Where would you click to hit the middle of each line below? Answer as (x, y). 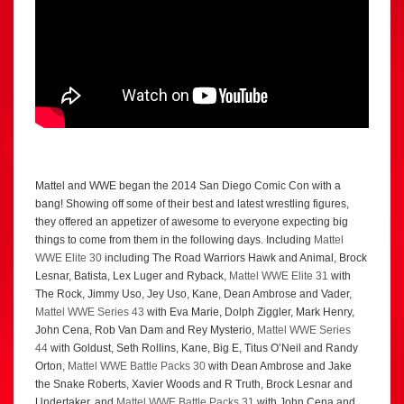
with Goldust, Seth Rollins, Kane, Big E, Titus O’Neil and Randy (203, 349)
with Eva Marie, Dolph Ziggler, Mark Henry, (249, 312)
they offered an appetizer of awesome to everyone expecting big (192, 222)
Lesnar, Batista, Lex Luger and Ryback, (132, 276)
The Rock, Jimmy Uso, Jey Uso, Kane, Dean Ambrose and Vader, (193, 294)
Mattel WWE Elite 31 (279, 276)
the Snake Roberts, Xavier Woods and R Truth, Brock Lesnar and (194, 385)
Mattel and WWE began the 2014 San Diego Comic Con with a (188, 186)
